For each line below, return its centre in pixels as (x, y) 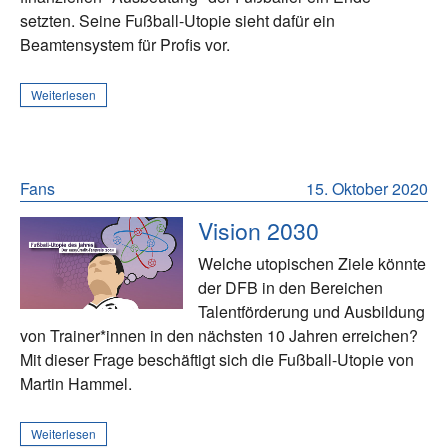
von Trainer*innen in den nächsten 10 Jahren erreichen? (219, 336)
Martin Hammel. (76, 384)
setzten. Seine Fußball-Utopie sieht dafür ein (177, 21)
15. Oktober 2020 (367, 189)
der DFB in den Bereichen (291, 288)
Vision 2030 (259, 230)
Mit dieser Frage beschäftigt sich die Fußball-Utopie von (217, 360)
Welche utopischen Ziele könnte (312, 264)
